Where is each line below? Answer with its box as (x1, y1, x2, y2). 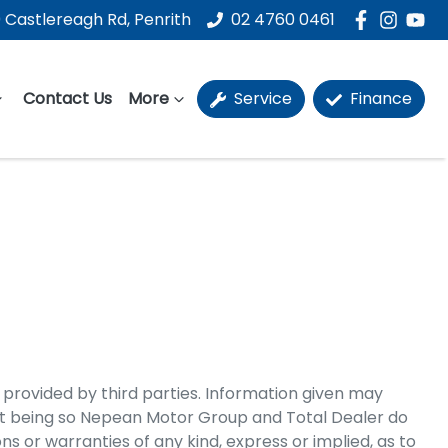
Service (230, 87, 292, 110)
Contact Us (23, 87, 112, 110)
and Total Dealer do (248, 406, 408, 429)
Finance (346, 87, 412, 110)
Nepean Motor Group (80, 406, 248, 429)
